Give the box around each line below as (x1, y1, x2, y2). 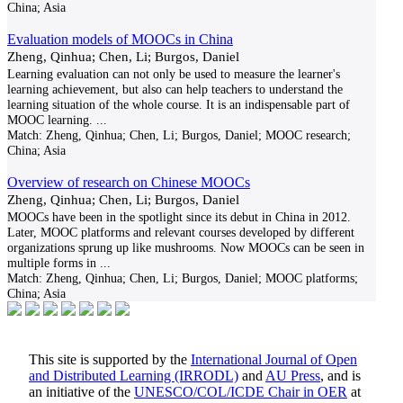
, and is (320, 368, 361, 383)
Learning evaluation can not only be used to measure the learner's (7, 67, 340, 81)
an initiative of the (29, 384, 134, 399)
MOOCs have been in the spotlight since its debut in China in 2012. (7, 210, 351, 224)
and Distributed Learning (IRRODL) (29, 368, 238, 383)
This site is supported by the (29, 352, 191, 367)
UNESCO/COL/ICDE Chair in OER (134, 384, 347, 399)
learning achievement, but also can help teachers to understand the (7, 82, 343, 96)
